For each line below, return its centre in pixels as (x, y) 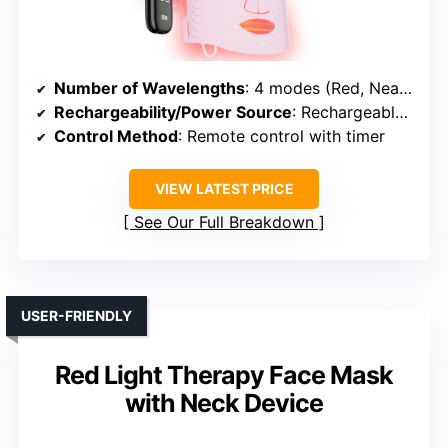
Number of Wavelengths (149, 87)
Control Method (116, 135)
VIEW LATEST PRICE (224, 188)
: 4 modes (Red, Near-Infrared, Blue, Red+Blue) (322, 87)
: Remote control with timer (281, 135)
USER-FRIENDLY (76, 315)
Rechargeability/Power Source (173, 111)
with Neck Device (224, 402)
